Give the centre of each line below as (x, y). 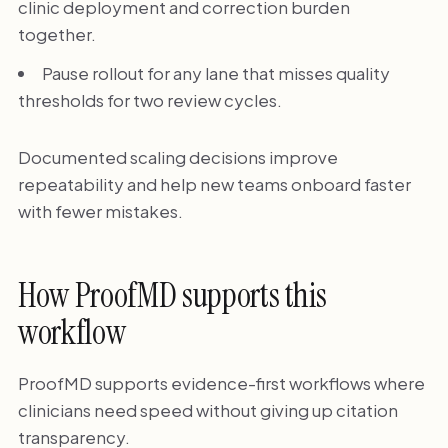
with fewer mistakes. (100, 210)
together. (56, 34)
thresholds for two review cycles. (149, 99)
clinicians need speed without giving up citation (207, 409)
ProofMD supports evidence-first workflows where (221, 382)
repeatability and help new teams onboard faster (214, 183)
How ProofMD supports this (172, 296)
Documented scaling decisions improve (177, 156)
